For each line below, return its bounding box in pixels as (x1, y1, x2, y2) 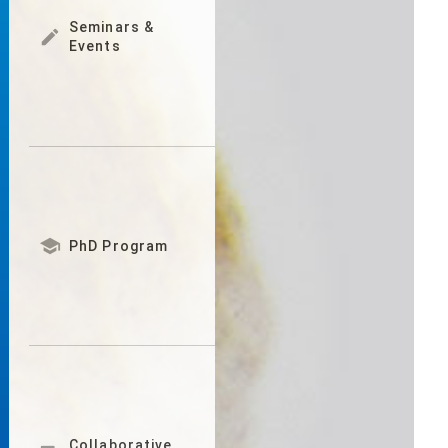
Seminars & (69, 19, 155, 36)
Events (69, 38, 121, 55)
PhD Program (69, 237, 169, 254)
